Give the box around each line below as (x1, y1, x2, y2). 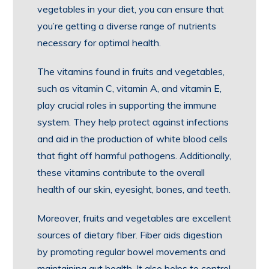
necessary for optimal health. (37, 37, 162, 49)
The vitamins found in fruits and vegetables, (37, 65, 225, 77)
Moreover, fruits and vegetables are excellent (37, 212, 232, 224)
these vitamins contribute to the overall (37, 166, 205, 178)
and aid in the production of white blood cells (37, 133, 228, 145)
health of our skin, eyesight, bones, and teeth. (37, 183, 231, 195)
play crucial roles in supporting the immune (37, 99, 217, 111)
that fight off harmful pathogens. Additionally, (37, 150, 232, 162)
